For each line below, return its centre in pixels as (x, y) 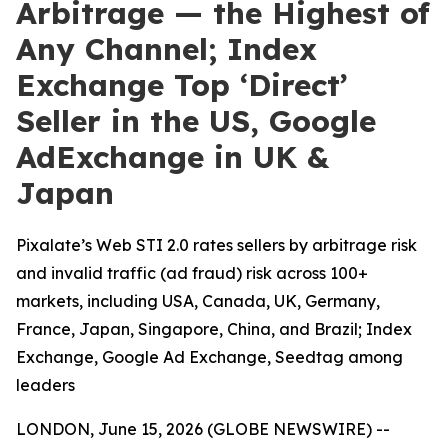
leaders (45, 385)
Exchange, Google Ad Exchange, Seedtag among (209, 357)
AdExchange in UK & (172, 157)
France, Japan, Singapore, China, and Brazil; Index (214, 329)
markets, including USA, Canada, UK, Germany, (198, 301)
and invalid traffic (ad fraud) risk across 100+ (192, 273)
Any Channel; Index (166, 49)
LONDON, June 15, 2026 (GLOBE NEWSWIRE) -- (203, 429)
